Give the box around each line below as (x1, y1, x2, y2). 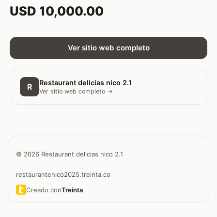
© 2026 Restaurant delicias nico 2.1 (16, 150, 123, 158)
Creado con (26, 186, 62, 194)
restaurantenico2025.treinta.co (16, 170, 110, 179)
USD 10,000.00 (10, 3, 104, 18)
